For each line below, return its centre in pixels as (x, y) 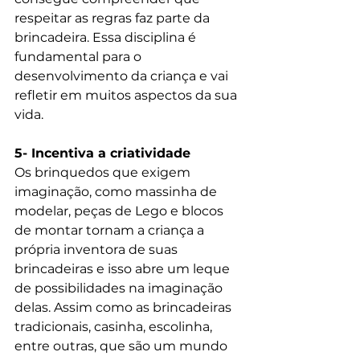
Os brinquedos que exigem (104, 173)
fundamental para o (80, 57)
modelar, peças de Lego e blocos (121, 211)
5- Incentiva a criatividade (102, 153)
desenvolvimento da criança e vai (123, 76)
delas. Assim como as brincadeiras (125, 308)
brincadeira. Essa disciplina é (107, 38)
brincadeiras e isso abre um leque (124, 269)
